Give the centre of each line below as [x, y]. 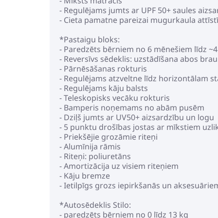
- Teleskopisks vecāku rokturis [115, 98]
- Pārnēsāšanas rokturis [103, 69]
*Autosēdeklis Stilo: [95, 205]
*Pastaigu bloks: [90, 39]
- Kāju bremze [85, 176]
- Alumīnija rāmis [90, 146]
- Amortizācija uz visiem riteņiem [119, 166]
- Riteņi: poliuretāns [95, 156]
